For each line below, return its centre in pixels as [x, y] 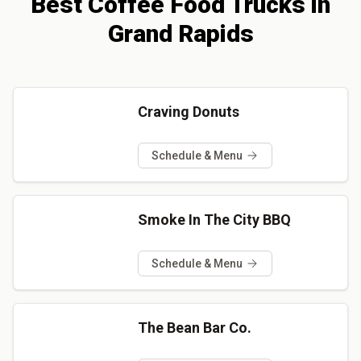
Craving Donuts [188, 111]
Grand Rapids [180, 33]
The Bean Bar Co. [194, 327]
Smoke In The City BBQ [214, 219]
